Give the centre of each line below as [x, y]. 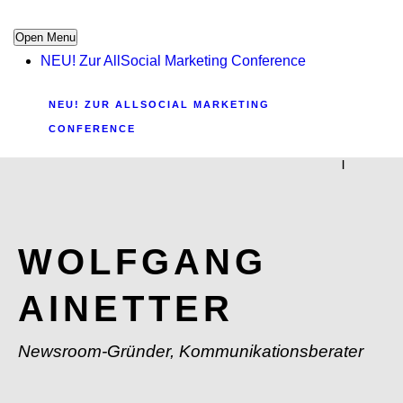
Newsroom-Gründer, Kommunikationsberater [191, 351]
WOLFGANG [143, 262]
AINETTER [126, 309]
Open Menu [45, 37]
